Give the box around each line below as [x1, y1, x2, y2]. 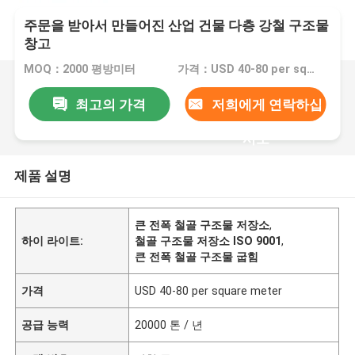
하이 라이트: [21, 234, 84, 247]
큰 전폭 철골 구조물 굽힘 [135, 250, 259, 263]
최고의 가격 [74, 96, 146, 113]
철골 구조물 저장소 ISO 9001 [135, 234, 282, 247]
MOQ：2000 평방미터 [24, 63, 136, 76]
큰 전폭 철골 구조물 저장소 [135, 218, 270, 231]
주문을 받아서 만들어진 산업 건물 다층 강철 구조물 [24, 17, 330, 34]
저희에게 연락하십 [211, 96, 323, 113]
